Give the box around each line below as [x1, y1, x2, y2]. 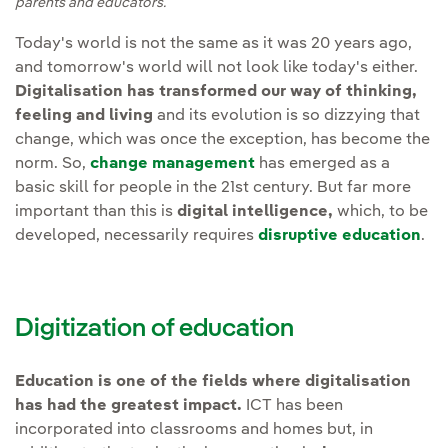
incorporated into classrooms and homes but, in [15, 422, 373, 439]
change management [90, 155, 255, 172]
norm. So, [15, 155, 90, 172]
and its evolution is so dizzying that [157, 107, 420, 124]
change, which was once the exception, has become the [15, 131, 430, 148]
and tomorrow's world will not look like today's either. [15, 59, 418, 76]
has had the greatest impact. [15, 398, 242, 415]
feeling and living [15, 107, 157, 124]
